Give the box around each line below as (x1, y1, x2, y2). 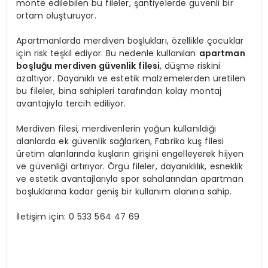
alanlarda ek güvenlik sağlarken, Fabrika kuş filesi (16, 135, 224, 148)
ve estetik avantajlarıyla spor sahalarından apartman (16, 173, 243, 185)
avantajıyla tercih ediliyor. (16, 98, 126, 110)
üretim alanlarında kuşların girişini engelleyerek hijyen (16, 148, 244, 160)
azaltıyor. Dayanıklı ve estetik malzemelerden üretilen (16, 72, 246, 85)
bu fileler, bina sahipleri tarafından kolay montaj (16, 85, 222, 98)
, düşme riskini (160, 60, 221, 72)
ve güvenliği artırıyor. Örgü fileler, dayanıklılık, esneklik (16, 160, 243, 173)
